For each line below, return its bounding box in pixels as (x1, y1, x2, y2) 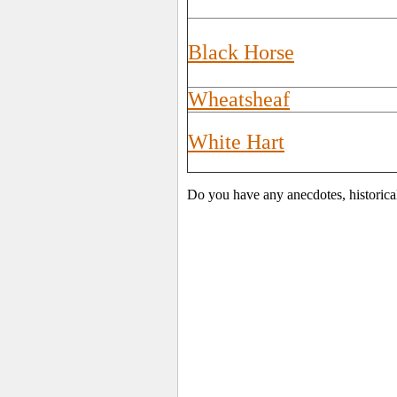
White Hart (188, 130, 284, 153)
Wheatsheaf (188, 88, 290, 111)
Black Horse (188, 41, 294, 64)
